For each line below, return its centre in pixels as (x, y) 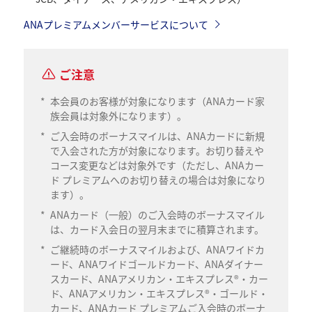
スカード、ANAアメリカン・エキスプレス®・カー (159, 278)
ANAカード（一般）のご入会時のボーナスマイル (158, 214)
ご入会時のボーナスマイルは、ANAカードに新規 (158, 135)
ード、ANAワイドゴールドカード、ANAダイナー (157, 264)
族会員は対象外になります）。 (119, 115)
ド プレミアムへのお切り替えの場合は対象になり (158, 179)
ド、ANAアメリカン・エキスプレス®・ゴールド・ (159, 293)
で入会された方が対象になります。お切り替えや (157, 150)
